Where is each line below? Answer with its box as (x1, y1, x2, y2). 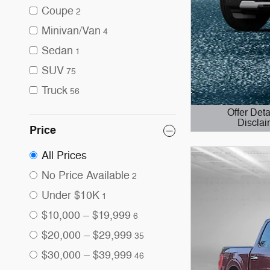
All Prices (42, 149, 87, 162)
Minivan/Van (42, 24, 101, 37)
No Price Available (42, 169, 130, 182)
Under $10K (42, 189, 99, 202)
